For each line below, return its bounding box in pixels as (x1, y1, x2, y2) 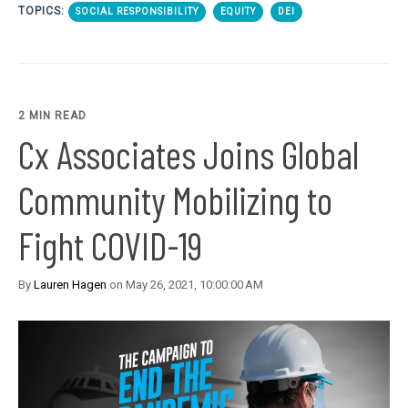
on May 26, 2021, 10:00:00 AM (107, 277, 263, 291)
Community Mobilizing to (18, 176, 332, 222)
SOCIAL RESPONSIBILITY (76, 5, 199, 16)
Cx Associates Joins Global (18, 130, 359, 177)
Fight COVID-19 (18, 221, 202, 268)
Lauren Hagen (34, 277, 107, 291)
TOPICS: (18, 4, 68, 17)
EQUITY (220, 5, 256, 16)
